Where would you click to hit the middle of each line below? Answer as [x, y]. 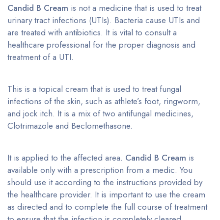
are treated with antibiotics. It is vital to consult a [92, 33]
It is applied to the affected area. [66, 158]
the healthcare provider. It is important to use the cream [106, 195]
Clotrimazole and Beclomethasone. [70, 126]
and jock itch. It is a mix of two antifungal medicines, [100, 114]
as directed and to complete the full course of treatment [107, 207]
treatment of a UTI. [41, 57]
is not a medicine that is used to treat [135, 8]
